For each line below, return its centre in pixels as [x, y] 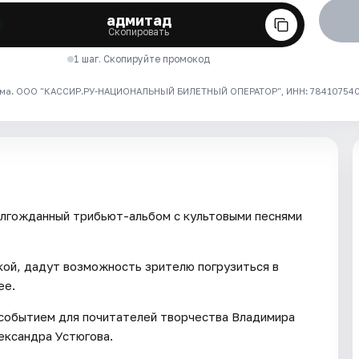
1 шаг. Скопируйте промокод [142, 58]
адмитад [139, 20]
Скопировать [139, 31]
